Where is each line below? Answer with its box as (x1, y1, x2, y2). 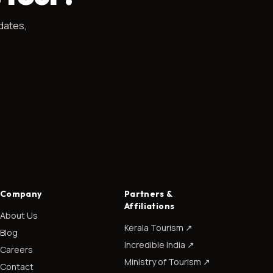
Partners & (124, 188, 172, 200)
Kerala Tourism (124, 222, 183, 234)
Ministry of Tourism (124, 256, 201, 268)
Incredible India (124, 239, 185, 251)
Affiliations (124, 200, 175, 212)
